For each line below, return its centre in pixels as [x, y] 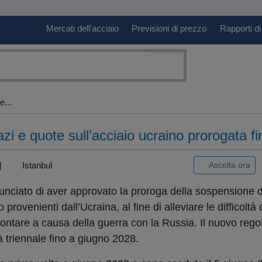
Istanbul [36, 165]
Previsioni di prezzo [169, 29]
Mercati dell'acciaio [82, 29]
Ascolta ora [230, 165]
